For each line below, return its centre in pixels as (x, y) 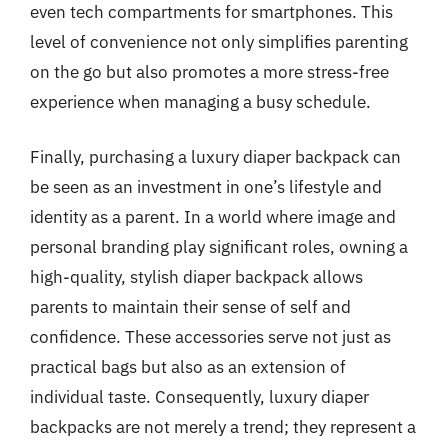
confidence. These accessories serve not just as (210, 337)
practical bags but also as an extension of (188, 367)
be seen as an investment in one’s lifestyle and (206, 187)
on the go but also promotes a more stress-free (209, 71)
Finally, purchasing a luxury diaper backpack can (215, 157)
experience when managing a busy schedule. (200, 101)
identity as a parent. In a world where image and (213, 217)
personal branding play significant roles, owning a (219, 247)
